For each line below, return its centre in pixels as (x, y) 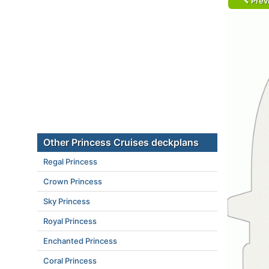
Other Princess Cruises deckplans (121, 142)
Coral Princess (70, 261)
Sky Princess (67, 201)
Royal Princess (70, 221)
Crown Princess (73, 181)
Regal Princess (70, 162)
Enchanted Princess (80, 241)
